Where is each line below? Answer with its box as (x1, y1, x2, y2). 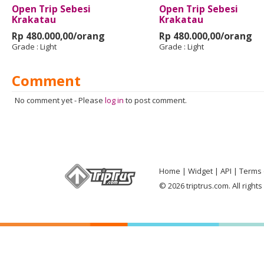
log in (105, 95, 124, 105)
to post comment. (124, 95, 187, 105)
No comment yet (15, 95, 72, 105)
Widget (188, 166, 213, 176)
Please (78, 95, 105, 105)
